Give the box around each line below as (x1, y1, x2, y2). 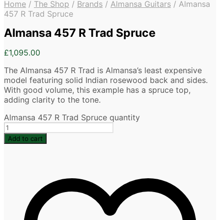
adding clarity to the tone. (4, 95, 101, 105)
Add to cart (8, 135, 43, 143)
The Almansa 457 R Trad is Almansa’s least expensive (4, 65, 202, 76)
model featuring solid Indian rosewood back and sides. (4, 75, 208, 85)
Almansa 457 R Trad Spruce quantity (4, 112, 140, 123)
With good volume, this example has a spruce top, (4, 85, 191, 95)
